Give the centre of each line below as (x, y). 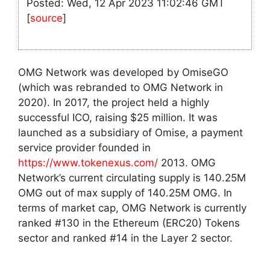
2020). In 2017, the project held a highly (114, 103)
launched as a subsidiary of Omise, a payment (130, 133)
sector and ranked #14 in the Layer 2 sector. (125, 238)
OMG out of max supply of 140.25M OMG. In (125, 193)
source (46, 18)
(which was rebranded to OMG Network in (121, 88)
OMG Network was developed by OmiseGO (123, 73)
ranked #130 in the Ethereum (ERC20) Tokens (129, 223)
